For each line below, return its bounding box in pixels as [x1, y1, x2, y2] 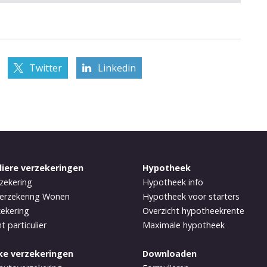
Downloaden [142, 247, 197, 259]
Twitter [29, 61, 62, 74]
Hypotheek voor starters [142, 190, 240, 202]
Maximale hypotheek [142, 219, 225, 231]
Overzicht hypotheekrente [142, 204, 244, 216]
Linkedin [97, 61, 136, 74]
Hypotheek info [142, 176, 203, 188]
